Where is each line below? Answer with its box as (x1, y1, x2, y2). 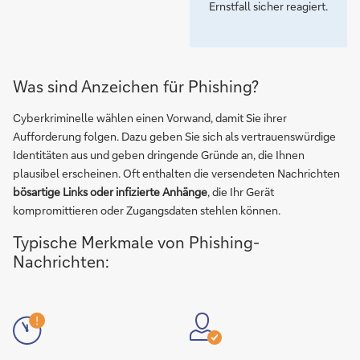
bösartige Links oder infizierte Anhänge (13, 184, 207, 199)
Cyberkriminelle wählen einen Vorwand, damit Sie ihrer (13, 110, 287, 125)
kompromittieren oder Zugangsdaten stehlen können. (13, 202, 280, 218)
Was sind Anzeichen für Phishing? (13, 76, 259, 96)
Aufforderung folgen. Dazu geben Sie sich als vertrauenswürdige (13, 129, 336, 144)
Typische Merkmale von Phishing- (13, 231, 260, 252)
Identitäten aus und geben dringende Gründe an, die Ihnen (13, 147, 305, 162)
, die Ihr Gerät (207, 184, 274, 199)
